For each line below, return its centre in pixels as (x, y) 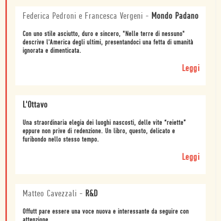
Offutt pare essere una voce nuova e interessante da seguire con (106, 212)
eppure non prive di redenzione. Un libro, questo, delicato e (99, 132)
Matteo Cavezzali (50, 194)
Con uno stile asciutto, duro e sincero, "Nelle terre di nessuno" (104, 35)
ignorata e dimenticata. (52, 51)
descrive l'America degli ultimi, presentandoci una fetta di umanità (108, 43)
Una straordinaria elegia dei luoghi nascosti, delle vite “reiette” (104, 123)
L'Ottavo (35, 106)
